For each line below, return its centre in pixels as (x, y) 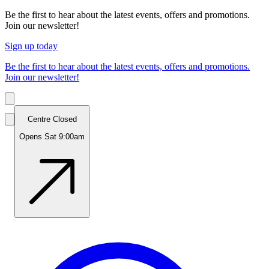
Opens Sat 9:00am (52, 136)
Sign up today (31, 46)
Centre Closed (52, 119)
